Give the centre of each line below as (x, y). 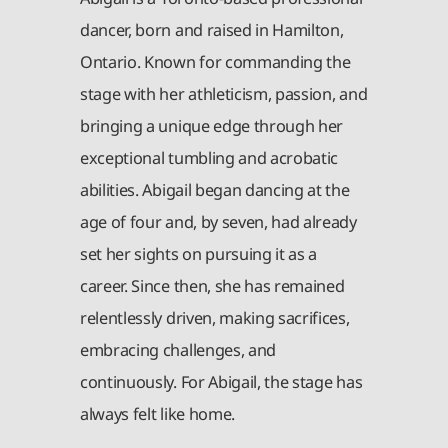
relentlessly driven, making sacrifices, (215, 317)
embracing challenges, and (178, 349)
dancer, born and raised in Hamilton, (212, 29)
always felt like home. (157, 413)
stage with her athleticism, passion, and (224, 93)
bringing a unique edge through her (212, 125)
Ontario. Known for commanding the (215, 61)
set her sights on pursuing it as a (199, 253)
